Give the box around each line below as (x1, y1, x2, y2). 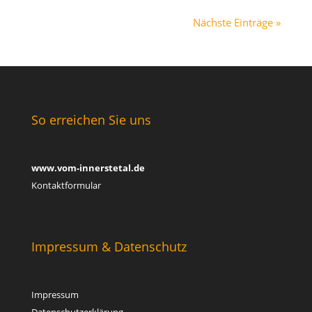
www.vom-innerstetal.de (31, 161, 145, 174)
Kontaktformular (31, 178, 101, 192)
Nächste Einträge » (193, 15, 281, 29)
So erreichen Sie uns (31, 111, 151, 128)
